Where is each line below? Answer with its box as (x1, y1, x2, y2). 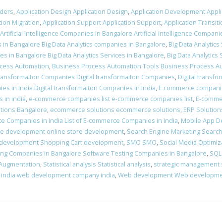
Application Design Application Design (16, 7, 128, 16)
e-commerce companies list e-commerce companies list (29, 95, 193, 103)
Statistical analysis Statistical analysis (43, 160, 151, 168)
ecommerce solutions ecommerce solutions (50, 106, 180, 114)
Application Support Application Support (43, 18, 161, 27)
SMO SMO (126, 138, 157, 147)
